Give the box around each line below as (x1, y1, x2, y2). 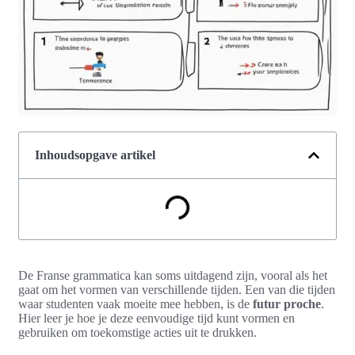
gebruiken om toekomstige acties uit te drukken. (18, 326, 257, 340)
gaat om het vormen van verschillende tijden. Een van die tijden (18, 283, 335, 297)
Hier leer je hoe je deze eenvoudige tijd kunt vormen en (18, 311, 295, 326)
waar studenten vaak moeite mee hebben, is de (18, 297, 253, 311)
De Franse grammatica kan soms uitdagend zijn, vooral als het (18, 269, 327, 283)
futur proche (253, 297, 321, 311)
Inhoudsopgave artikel (35, 148, 155, 162)
